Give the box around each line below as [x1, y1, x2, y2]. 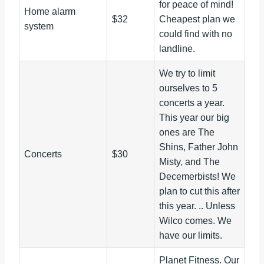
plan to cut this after [159, 186, 240, 197]
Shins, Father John [159, 142, 238, 153]
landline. [159, 44, 195, 54]
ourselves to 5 [159, 83, 217, 94]
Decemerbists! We [159, 171, 236, 182]
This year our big [159, 113, 229, 123]
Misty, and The [159, 157, 220, 167]
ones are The [159, 127, 214, 138]
